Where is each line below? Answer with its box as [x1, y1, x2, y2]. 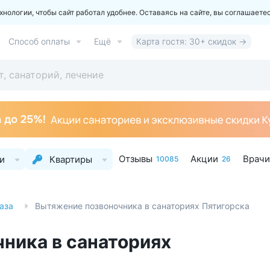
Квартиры [49, 153, 92, 165]
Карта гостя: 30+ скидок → [136, 36, 246, 46]
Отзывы [119, 153, 152, 165]
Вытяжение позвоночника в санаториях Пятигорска [35, 201, 250, 211]
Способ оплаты [8, 36, 70, 46]
